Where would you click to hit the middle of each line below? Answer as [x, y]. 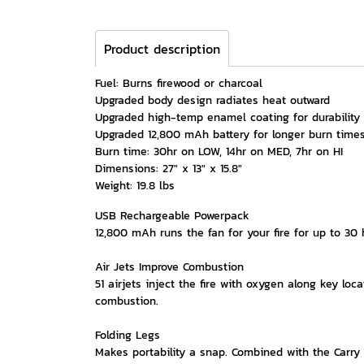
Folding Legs [128, 335]
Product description [162, 49]
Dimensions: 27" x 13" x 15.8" [169, 169]
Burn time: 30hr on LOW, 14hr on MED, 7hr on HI [219, 152]
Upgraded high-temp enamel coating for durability [227, 117]
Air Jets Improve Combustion [169, 267]
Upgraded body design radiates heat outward [212, 100]
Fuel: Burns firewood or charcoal [179, 83]
